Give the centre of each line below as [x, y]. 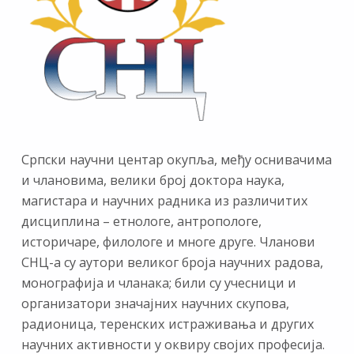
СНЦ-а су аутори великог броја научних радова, [172, 262]
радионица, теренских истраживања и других [168, 324]
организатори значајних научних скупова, [155, 303]
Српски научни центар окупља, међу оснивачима [176, 160]
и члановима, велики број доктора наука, [153, 180]
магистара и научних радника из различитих [164, 201]
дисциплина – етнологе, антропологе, [141, 221]
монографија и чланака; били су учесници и [158, 283]
